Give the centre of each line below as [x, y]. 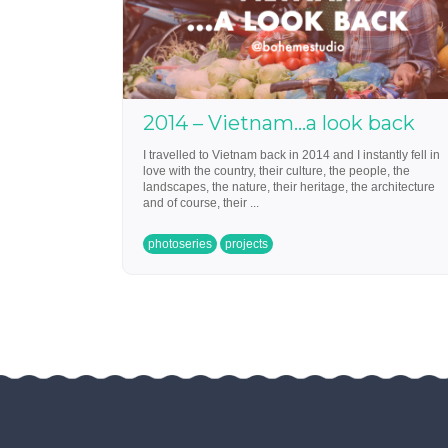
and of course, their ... [201, 203]
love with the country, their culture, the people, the [276, 171]
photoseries [180, 244]
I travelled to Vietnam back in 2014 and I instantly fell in [291, 155]
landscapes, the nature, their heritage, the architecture [289, 187]
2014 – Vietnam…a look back [279, 123]
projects [246, 244]
